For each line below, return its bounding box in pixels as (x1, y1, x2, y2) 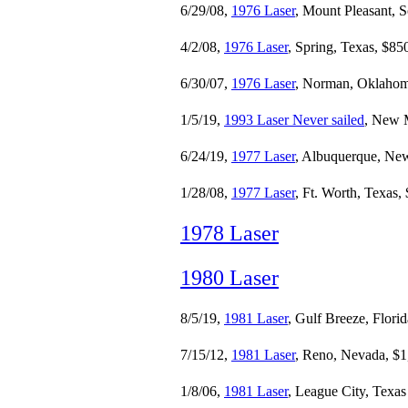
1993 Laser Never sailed (224, 112, 364, 127)
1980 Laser (180, 266, 279, 290)
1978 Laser (180, 221, 279, 245)
